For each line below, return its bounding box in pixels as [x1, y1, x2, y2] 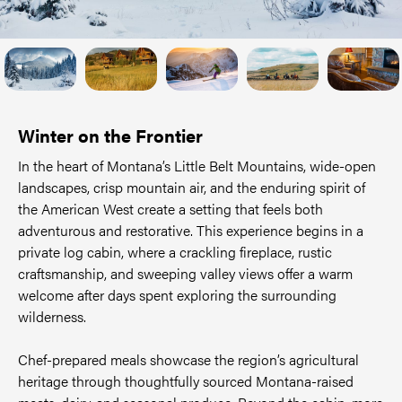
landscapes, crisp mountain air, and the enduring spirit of [18, 177, 365, 197]
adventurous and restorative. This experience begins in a [18, 220, 363, 240]
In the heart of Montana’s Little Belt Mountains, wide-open [18, 155, 376, 176]
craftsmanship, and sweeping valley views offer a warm [18, 263, 353, 284]
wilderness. [18, 306, 86, 327]
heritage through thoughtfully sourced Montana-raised [18, 371, 354, 391]
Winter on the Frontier [18, 122, 203, 148]
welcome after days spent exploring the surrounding [18, 284, 336, 305]
